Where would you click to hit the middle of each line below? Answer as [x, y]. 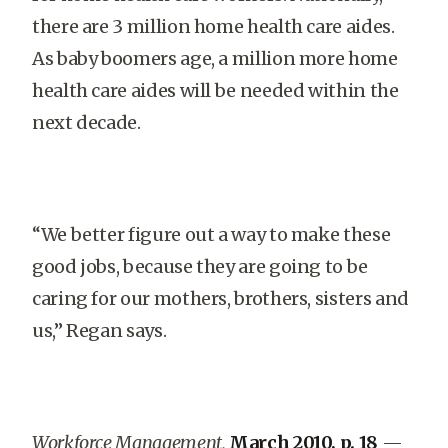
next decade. [86, 122]
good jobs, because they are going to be [200, 266]
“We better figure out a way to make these [211, 234]
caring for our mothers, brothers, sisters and [220, 298]
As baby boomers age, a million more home [215, 58]
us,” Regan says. [99, 330]
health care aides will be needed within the [215, 90]
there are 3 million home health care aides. [213, 26]
